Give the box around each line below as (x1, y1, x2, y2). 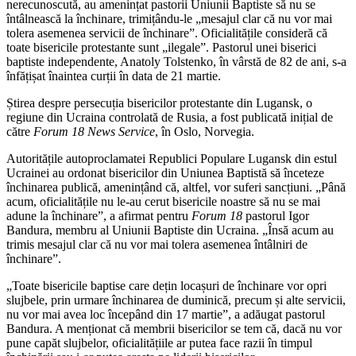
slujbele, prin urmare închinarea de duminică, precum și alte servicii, (6, 292, 346, 307)
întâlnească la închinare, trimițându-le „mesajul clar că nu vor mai (6, 11, 332, 25)
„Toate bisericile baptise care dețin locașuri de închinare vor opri (6, 278, 327, 292)
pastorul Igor (242, 208, 309, 222)
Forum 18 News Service (33, 124, 155, 138)
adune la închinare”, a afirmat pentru (6, 208, 192, 222)
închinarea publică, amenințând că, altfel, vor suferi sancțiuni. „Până (6, 180, 346, 194)
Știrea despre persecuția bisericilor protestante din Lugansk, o (6, 95, 312, 110)
